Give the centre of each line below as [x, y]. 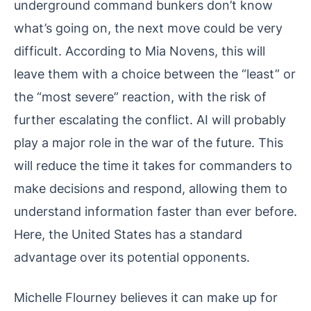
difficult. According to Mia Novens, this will [140, 51]
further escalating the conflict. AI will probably [150, 120]
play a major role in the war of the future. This [149, 143]
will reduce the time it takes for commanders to [153, 166]
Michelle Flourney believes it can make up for [146, 297]
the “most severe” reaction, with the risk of [140, 97]
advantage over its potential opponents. [132, 257]
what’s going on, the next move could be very [148, 28]
